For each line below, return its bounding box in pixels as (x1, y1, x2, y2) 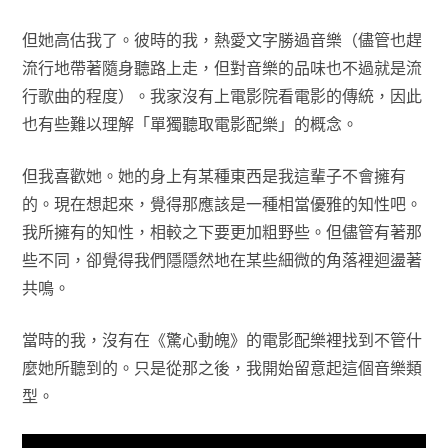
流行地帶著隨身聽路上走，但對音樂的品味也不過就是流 (21, 58, 422, 78)
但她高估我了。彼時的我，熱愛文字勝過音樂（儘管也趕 (21, 30, 422, 50)
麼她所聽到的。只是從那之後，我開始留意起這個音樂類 (21, 358, 422, 378)
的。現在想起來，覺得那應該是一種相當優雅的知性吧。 (21, 194, 422, 214)
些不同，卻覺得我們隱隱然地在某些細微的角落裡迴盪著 (21, 250, 422, 270)
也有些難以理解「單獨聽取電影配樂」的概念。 (21, 114, 358, 134)
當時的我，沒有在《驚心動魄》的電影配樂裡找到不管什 (21, 330, 422, 350)
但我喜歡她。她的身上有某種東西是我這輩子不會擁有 (21, 166, 406, 186)
